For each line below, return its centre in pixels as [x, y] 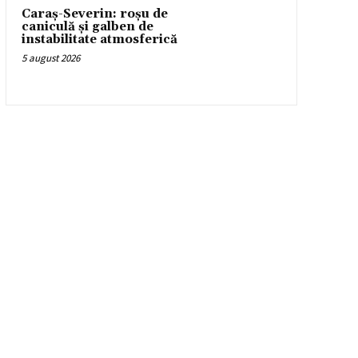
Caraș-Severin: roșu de [94, 14]
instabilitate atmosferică [99, 40]
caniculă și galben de [87, 27]
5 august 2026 [50, 58]
